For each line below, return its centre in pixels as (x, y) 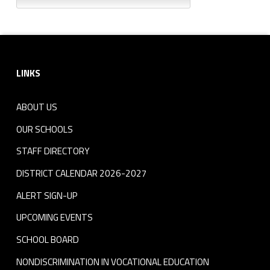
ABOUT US (36, 107)
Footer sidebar (39, 51)
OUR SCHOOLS (44, 129)
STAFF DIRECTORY (53, 151)
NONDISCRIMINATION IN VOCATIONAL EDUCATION (112, 262)
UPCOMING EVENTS (54, 218)
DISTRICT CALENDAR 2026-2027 (81, 174)
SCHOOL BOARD (47, 240)
